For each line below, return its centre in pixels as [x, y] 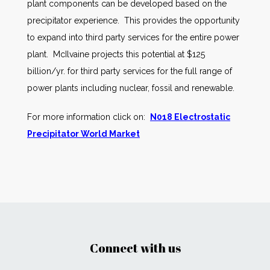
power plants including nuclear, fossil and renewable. [131, 88]
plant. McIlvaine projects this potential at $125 [116, 54]
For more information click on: [89, 117]
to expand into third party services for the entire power [133, 37]
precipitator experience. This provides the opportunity [133, 20]
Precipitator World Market [83, 134]
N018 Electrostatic [190, 117]
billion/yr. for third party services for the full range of [130, 71]
